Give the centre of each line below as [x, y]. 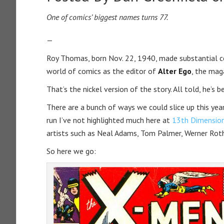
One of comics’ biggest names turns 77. [107, 17]
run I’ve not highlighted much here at [109, 120]
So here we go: [71, 151]
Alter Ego [175, 71]
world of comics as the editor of [102, 71]
